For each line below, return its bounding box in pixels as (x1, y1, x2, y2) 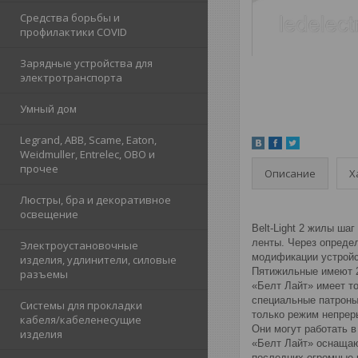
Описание (265, 165, 316, 181)
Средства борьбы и (20, 10, 120, 26)
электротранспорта (20, 70, 122, 86)
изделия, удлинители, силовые (20, 253, 177, 268)
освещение (20, 207, 78, 222)
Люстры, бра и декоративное (20, 193, 171, 208)
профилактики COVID (20, 25, 127, 40)
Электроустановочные (20, 238, 138, 253)
